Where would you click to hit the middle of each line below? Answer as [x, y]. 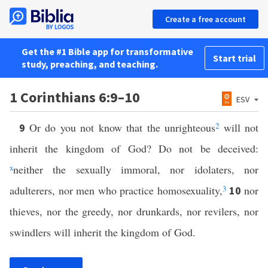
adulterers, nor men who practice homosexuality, [116, 190]
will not [239, 127]
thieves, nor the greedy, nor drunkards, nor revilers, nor [134, 211]
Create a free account [205, 19]
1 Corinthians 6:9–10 [75, 97]
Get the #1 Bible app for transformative [107, 51]
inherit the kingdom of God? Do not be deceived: [134, 148]
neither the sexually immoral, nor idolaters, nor [136, 169]
